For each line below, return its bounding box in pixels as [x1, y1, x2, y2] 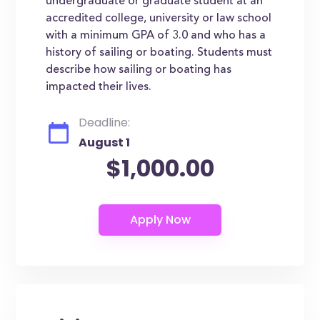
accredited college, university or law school [46, 13, 272, 24]
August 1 [79, 134, 131, 151]
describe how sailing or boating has [46, 64, 232, 76]
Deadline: [79, 114, 131, 131]
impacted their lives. [46, 81, 152, 93]
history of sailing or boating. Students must [46, 47, 273, 59]
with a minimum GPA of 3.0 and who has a [46, 30, 266, 41]
